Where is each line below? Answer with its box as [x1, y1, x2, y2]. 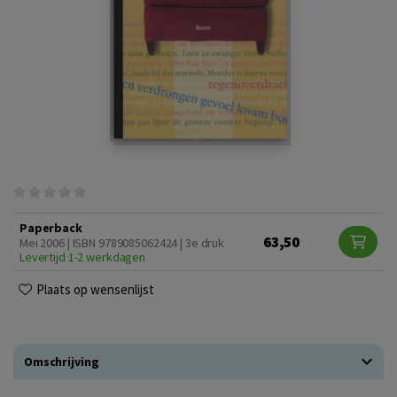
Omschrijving [24, 354, 99, 370]
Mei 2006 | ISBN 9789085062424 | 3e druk [19, 235, 225, 251]
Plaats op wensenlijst [36, 281, 154, 298]
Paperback [19, 220, 82, 236]
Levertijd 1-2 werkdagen [19, 249, 146, 265]
